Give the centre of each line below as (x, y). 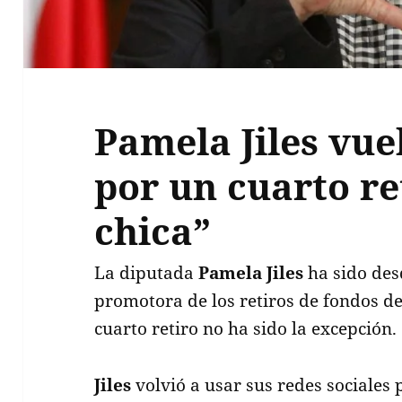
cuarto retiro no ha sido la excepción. (246, 328)
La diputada (147, 272)
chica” (153, 230)
